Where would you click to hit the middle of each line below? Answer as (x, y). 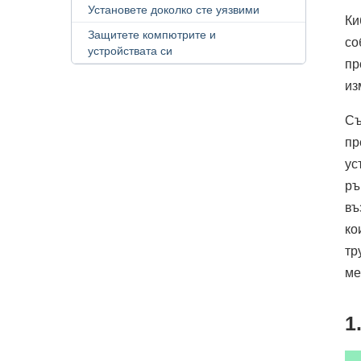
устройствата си (130, 51)
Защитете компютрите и (152, 35)
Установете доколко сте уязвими (174, 10)
